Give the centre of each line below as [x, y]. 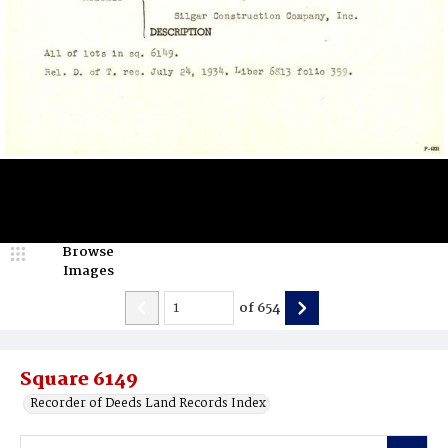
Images [88, 271]
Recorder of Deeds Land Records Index [148, 403]
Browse [88, 252]
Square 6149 [79, 380]
